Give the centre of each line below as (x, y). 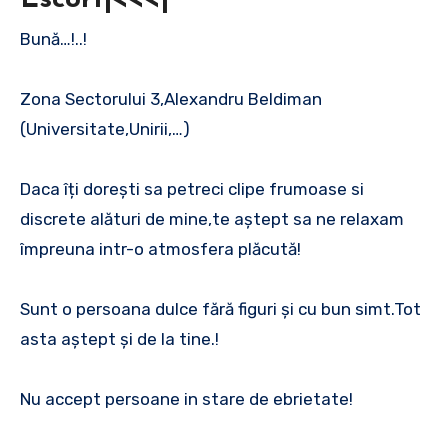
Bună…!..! (59, 39)
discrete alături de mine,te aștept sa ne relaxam (212, 219)
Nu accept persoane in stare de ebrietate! (186, 399)
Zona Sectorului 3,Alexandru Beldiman (171, 99)
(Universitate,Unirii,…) (105, 129)
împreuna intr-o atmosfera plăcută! (160, 249)
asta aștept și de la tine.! (119, 339)
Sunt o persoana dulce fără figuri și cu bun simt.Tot (220, 309)
